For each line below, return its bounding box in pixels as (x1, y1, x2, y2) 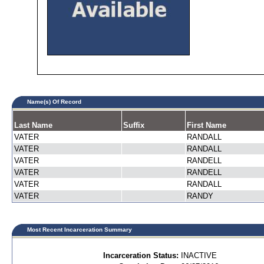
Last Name (14, 121, 52, 130)
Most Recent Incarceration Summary (24, 226, 132, 233)
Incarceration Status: (103, 251, 179, 260)
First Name (187, 121, 226, 130)
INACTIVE (181, 251, 217, 260)
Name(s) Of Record (24, 98, 81, 105)
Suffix (123, 121, 144, 130)
